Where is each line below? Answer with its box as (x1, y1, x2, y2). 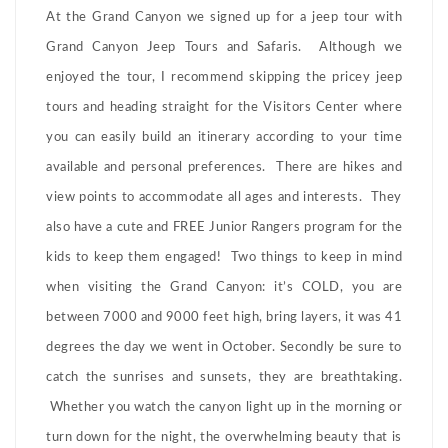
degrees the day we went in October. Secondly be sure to (46, 341, 402, 355)
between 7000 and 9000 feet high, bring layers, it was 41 (46, 311, 402, 325)
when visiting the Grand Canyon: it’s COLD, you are (46, 281, 402, 295)
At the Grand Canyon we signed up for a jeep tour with (46, 11, 402, 25)
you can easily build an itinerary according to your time (46, 131, 402, 145)
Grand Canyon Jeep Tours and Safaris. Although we (46, 41, 402, 55)
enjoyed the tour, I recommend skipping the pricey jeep (46, 71, 402, 85)
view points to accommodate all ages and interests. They (46, 191, 402, 205)
